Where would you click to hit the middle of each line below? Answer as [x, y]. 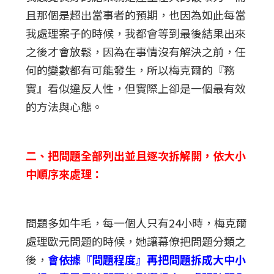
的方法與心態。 [65, 106]
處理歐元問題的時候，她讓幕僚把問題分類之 [136, 241]
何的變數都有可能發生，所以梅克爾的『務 [131, 69]
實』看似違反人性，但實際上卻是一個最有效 [136, 88]
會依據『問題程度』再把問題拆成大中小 [147, 259]
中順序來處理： [65, 173]
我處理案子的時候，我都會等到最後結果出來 [136, 33]
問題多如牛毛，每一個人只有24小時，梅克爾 [137, 222]
